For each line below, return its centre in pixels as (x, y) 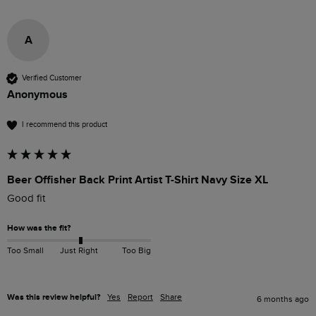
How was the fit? (39, 228)
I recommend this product (65, 125)
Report (140, 297)
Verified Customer (52, 78)
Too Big (136, 250)
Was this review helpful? (54, 297)
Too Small (25, 250)
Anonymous (37, 94)
